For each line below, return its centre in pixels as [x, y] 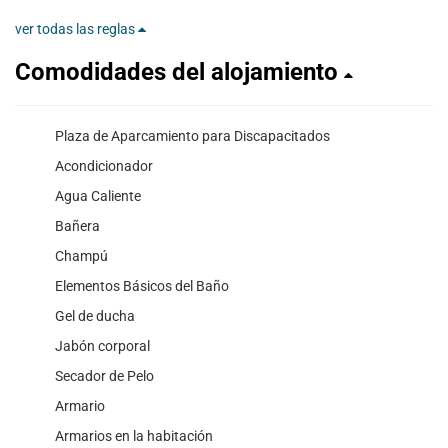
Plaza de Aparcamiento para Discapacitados [192, 136]
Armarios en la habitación [134, 436]
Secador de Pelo [104, 376]
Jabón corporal [102, 346]
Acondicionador [104, 166]
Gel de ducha [95, 316]
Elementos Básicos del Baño [142, 286]
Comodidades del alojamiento [179, 72]
